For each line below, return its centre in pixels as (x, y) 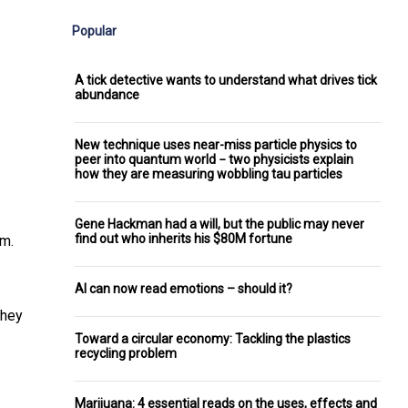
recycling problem (126, 353)
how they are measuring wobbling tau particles (209, 173)
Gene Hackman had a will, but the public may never (219, 224)
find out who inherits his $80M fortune (184, 238)
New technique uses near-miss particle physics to (216, 144)
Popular (94, 31)
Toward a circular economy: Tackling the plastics (213, 338)
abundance (107, 94)
